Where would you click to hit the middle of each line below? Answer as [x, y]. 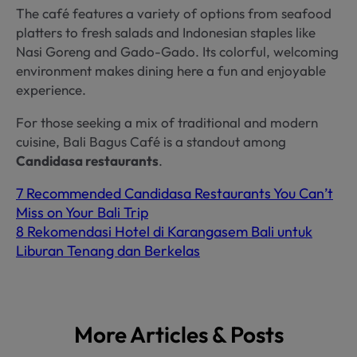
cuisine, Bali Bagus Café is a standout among [151, 141]
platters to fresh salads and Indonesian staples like [166, 32]
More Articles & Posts [178, 334]
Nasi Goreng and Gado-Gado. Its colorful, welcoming [177, 51]
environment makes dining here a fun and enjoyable [171, 70]
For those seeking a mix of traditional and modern [167, 122]
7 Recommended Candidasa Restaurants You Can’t [175, 193]
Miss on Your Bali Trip [82, 212]
